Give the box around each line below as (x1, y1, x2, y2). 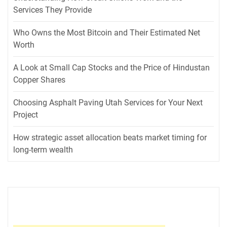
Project (13, 110, 38, 120)
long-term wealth (13, 145, 73, 155)
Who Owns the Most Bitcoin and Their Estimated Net (13, 28, 200, 38)
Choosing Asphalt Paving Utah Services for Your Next (13, 98, 203, 108)
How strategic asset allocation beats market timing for (13, 133, 207, 143)
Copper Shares (13, 75, 65, 85)
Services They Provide (13, 5, 92, 15)
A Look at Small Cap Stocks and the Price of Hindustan (13, 63, 210, 73)
